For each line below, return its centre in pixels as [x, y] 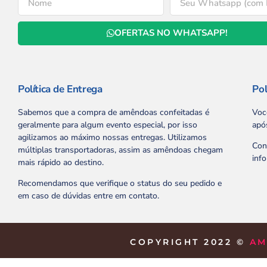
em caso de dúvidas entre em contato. [89, 196]
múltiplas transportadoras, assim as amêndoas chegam [120, 150]
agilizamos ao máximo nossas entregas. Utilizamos [112, 137]
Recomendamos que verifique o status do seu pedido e [120, 184]
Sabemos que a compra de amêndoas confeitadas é [114, 112]
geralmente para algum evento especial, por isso [108, 125]
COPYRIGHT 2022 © [190, 242]
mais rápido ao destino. [61, 162]
